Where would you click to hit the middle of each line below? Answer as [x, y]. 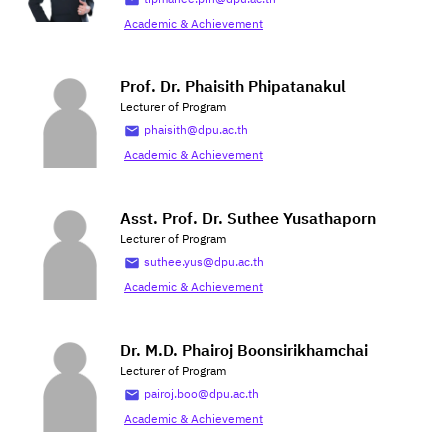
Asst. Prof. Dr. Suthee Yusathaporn [248, 219]
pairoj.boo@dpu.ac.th [201, 394]
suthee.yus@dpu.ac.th [204, 262]
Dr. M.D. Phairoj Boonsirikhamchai [244, 351]
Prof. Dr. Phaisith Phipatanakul [233, 87]
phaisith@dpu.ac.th [196, 130]
